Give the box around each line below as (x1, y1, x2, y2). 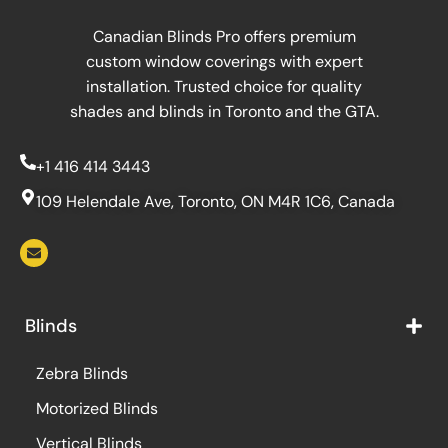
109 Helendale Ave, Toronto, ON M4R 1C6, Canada (36, 190, 395, 212)
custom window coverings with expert (85, 50, 363, 72)
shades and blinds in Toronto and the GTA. (69, 100, 379, 122)
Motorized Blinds (36, 397, 158, 419)
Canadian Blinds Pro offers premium (92, 25, 356, 47)
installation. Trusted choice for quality (86, 75, 362, 97)
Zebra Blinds (36, 362, 128, 384)
